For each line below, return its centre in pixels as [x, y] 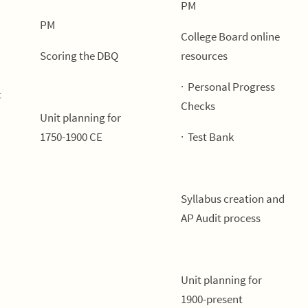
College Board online [230, 36]
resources [204, 56]
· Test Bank [207, 137]
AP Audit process [221, 218]
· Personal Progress [228, 87]
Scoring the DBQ [79, 56]
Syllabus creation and [233, 199]
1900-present [212, 299]
